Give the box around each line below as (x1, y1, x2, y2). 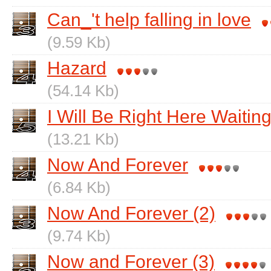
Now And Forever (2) (47, 203, 215, 223)
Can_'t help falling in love (47, 10, 251, 30)
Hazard (47, 58, 106, 78)
